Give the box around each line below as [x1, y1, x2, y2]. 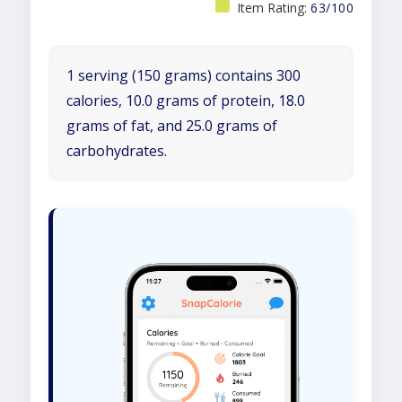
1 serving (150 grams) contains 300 [66, 66, 301, 85]
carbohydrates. [66, 141, 167, 161]
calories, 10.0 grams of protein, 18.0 [66, 91, 305, 110]
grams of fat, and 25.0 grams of [66, 116, 277, 135]
